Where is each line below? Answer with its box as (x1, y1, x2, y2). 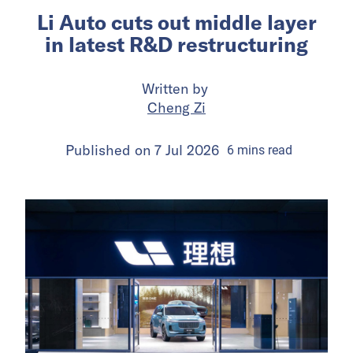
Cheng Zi (147, 98, 206, 117)
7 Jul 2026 (154, 140, 219, 159)
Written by (141, 79, 212, 98)
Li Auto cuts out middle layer (36, 9, 317, 35)
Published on (65, 140, 154, 159)
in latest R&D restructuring (45, 31, 308, 58)
